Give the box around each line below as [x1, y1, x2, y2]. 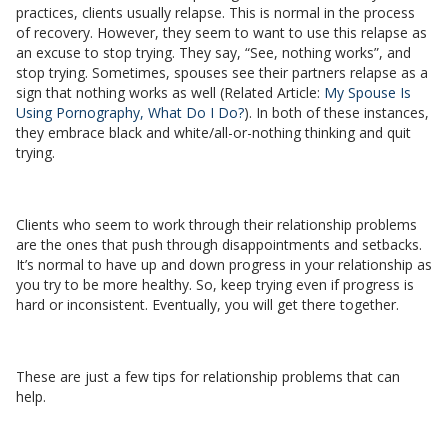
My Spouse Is [324, 83, 411, 103]
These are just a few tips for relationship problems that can [16, 367, 400, 387]
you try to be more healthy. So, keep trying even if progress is [16, 275, 414, 295]
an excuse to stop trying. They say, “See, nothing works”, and [16, 43, 411, 63]
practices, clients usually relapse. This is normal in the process [16, 3, 415, 23]
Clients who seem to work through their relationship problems [16, 215, 417, 235]
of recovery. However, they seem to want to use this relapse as [16, 23, 427, 43]
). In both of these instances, [244, 103, 429, 123]
